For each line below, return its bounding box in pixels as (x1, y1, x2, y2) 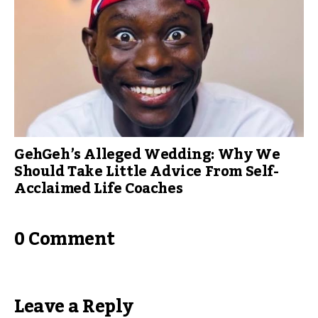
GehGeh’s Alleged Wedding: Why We (14, 141, 280, 169)
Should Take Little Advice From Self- (14, 158, 279, 186)
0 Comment (14, 221, 115, 257)
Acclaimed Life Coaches (14, 175, 186, 203)
